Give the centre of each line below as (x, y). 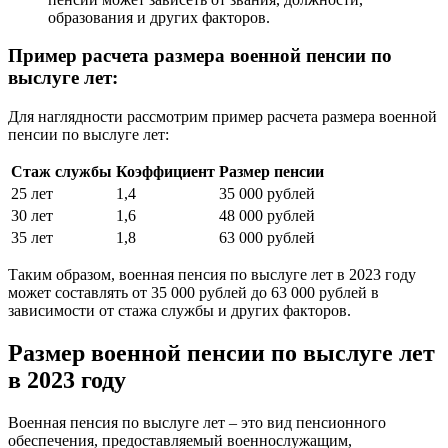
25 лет (32, 194)
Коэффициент (165, 172)
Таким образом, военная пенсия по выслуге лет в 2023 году (212, 275)
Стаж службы (61, 172)
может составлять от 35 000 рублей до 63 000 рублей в (193, 293)
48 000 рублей (267, 216)
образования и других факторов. (159, 17)
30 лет (32, 216)
